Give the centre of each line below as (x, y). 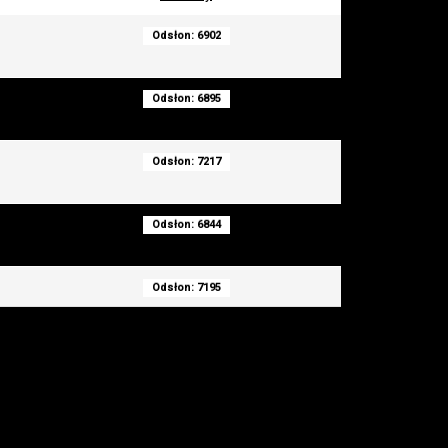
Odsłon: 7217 (186, 161)
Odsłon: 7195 (186, 287)
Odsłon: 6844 (186, 224)
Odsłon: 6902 (186, 35)
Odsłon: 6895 (186, 98)
